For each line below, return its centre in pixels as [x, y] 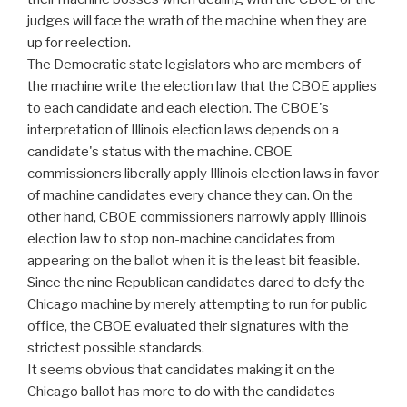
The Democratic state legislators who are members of [194, 65]
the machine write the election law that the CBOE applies [202, 87]
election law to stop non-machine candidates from [181, 239]
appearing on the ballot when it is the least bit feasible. [194, 261]
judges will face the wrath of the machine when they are [197, 21]
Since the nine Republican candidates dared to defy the [196, 283]
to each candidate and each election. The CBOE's [178, 109]
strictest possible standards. [116, 348]
